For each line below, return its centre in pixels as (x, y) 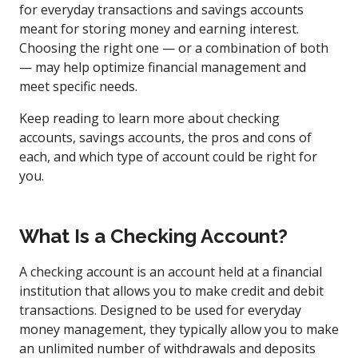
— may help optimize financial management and (163, 67)
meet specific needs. (78, 86)
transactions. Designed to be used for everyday (160, 310)
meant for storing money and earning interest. (159, 28)
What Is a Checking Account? (153, 236)
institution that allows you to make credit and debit (171, 290)
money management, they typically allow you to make (179, 329)
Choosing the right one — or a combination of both (174, 48)
